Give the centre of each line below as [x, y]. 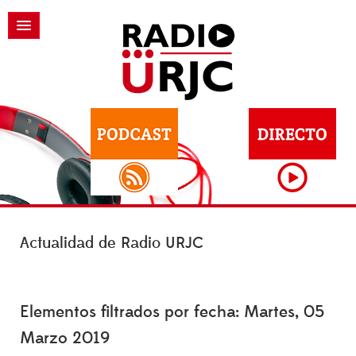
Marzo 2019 [65, 338]
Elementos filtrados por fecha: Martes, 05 [172, 312]
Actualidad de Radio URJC [112, 243]
